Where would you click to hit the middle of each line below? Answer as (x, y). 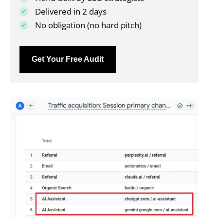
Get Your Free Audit (67, 59)
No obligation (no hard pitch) (88, 25)
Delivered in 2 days (71, 11)
